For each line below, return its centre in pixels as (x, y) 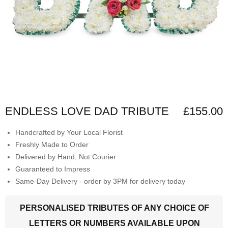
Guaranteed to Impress (53, 169)
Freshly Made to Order (52, 144)
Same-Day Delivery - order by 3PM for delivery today (100, 181)
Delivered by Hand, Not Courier (66, 156)
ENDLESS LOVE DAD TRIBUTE (87, 111)
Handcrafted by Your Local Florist (69, 132)
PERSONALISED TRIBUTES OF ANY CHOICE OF (115, 208)
